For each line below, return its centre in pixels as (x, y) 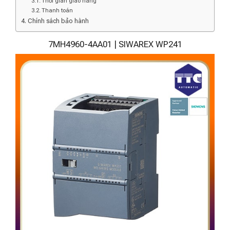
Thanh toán (57, 10)
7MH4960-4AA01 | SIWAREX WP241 (115, 44)
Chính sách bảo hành (58, 21)
